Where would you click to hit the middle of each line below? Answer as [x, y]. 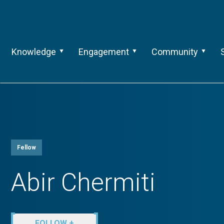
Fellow [26, 147]
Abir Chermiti [83, 182]
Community [174, 52]
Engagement [103, 52]
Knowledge [33, 52]
